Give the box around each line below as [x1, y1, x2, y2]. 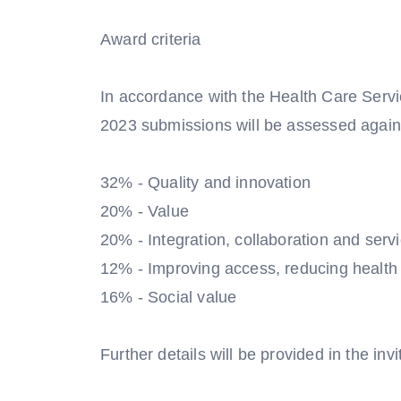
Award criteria [100, 30, 201, 48]
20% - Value [100, 202, 189, 220]
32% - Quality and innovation [100, 174, 311, 192]
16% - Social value [100, 288, 237, 306]
